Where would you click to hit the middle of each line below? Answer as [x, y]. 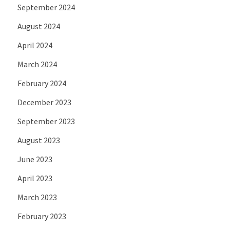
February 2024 [42, 83]
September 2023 [46, 121]
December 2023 [44, 102]
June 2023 [35, 159]
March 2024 [37, 64]
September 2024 [46, 7]
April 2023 [35, 178]
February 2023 [42, 216]
